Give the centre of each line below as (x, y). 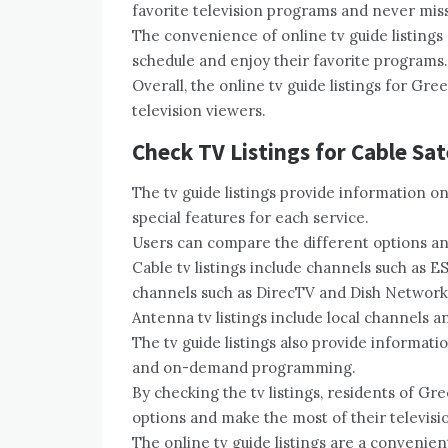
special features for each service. (250, 218)
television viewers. (199, 111)
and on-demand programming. (244, 368)
